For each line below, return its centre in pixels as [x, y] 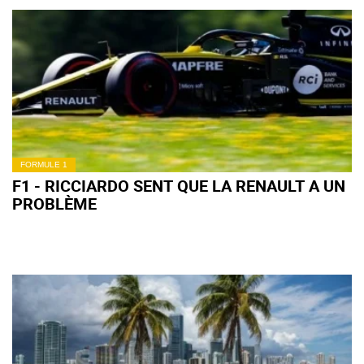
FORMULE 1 [44, 165]
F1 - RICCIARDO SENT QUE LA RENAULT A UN [179, 186]
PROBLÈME [54, 204]
